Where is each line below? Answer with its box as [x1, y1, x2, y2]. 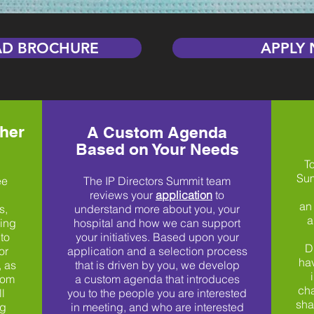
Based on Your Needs [75, 139, 239, 158]
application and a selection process [67, 244, 247, 258]
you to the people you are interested [67, 286, 247, 300]
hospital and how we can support [74, 216, 240, 230]
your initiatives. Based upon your [75, 230, 239, 244]
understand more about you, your [74, 202, 240, 216]
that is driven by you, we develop [74, 258, 240, 272]
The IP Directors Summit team [83, 174, 231, 188]
